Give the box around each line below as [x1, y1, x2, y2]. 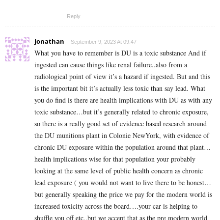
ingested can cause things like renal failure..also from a [34, 59, 187, 69]
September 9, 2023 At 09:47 [71, 38, 137, 45]
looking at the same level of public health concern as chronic [34, 165, 203, 175]
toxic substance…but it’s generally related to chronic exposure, [34, 107, 209, 116]
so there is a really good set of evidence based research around [34, 118, 207, 128]
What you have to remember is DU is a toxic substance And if [34, 48, 206, 57]
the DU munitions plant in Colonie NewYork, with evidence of [34, 130, 209, 140]
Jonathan [34, 36, 64, 46]
